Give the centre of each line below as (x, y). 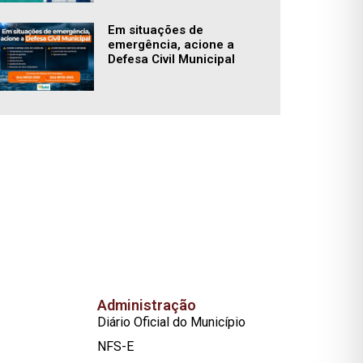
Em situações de (156, 30)
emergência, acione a (171, 44)
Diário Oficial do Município (171, 322)
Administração (146, 305)
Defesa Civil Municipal (172, 59)
